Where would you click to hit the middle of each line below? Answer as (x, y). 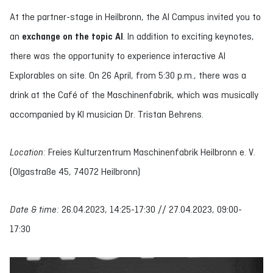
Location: (28, 152)
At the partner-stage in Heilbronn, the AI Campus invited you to (135, 17)
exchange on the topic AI (73, 37)
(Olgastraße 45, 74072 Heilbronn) (75, 172)
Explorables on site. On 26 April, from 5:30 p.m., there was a (128, 75)
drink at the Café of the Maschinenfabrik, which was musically (134, 95)
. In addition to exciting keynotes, (189, 36)
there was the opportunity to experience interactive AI (118, 56)
